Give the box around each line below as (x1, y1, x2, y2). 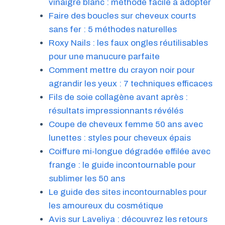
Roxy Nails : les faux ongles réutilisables (48, 38, 208, 48)
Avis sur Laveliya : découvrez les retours (48, 214, 207, 224)
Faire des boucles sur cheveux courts (48, 11, 196, 21)
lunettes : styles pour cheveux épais (48, 133, 191, 143)
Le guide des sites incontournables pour (48, 187, 207, 197)
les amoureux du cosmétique (48, 200, 163, 210)
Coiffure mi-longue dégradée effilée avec (48, 146, 210, 156)
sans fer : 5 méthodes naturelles (48, 24, 177, 34)
